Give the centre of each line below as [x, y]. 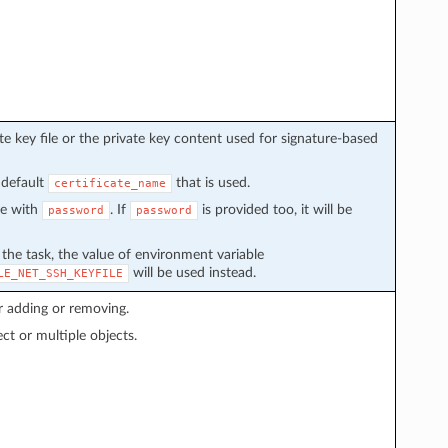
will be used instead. [192, 272]
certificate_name [109, 183]
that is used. [210, 182]
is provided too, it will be [274, 209]
